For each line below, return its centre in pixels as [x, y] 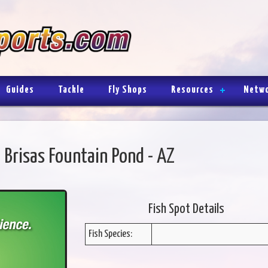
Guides [20, 90]
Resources [192, 90]
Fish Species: [110, 234]
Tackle [71, 90]
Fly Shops [128, 90]
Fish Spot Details [186, 209]
